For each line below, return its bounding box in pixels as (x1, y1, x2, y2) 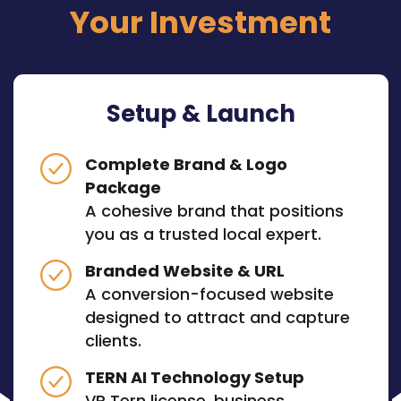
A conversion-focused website (84, 283, 334, 306)
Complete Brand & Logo (84, 153, 287, 176)
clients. (84, 329, 141, 353)
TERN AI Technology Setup (84, 366, 304, 389)
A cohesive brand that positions (84, 200, 344, 223)
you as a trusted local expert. (84, 223, 321, 246)
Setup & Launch (106, 98, 295, 131)
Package (84, 176, 161, 200)
